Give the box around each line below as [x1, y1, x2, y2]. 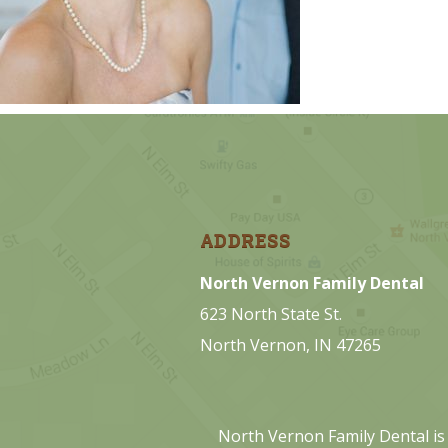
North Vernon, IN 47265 [199, 333, 381, 356]
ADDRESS [199, 227, 291, 252]
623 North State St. [199, 302, 342, 325]
